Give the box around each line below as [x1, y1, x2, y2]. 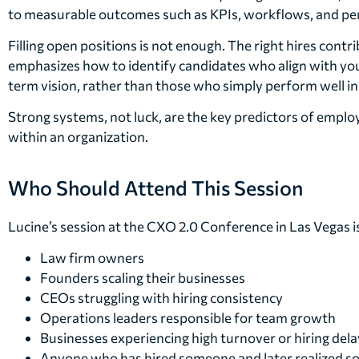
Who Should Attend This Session [8, 175, 303, 200]
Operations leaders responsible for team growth [40, 309, 336, 327]
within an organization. [8, 128, 148, 146]
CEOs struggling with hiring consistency [40, 289, 283, 307]
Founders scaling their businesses [40, 269, 245, 287]
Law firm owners [40, 249, 144, 267]
